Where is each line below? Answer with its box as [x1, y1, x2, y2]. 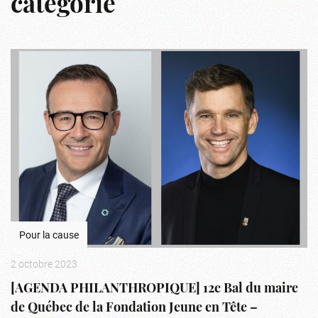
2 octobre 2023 [11, 256, 77, 270]
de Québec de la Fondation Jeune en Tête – [11, 301, 258, 315]
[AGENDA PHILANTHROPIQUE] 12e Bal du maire [11, 282, 298, 296]
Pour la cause [19, 227, 79, 241]
